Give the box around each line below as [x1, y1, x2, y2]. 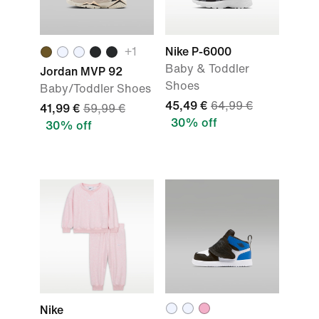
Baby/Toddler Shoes [40, 83, 151, 95]
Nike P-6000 [165, 46, 231, 58]
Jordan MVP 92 [40, 66, 122, 78]
